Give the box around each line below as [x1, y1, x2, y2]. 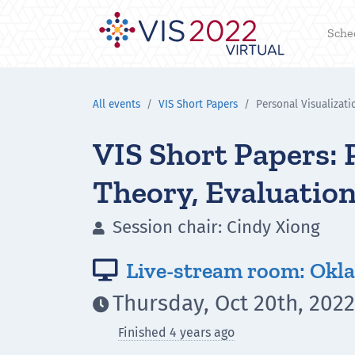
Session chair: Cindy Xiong [108, 216, 320, 238]
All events [93, 97, 140, 111]
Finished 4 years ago [118, 325, 235, 340]
